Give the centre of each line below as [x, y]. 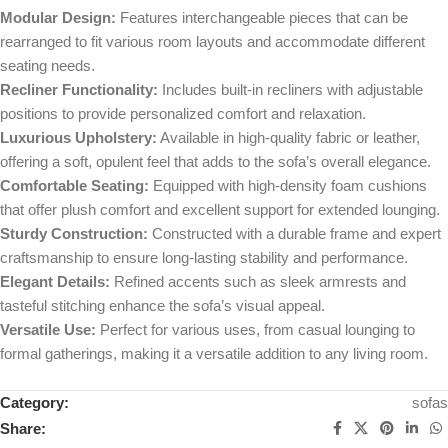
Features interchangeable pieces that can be [262, 18]
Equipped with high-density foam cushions [288, 186]
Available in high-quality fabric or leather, [288, 138]
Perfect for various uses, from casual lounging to [255, 330]
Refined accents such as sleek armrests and [258, 282]
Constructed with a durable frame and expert [294, 234]
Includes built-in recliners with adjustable [290, 90]
